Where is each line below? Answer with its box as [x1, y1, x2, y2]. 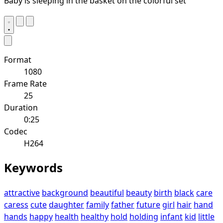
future [136, 199, 160, 211]
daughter [49, 199, 84, 211]
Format [4, 54, 31, 65]
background [42, 187, 88, 199]
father [111, 199, 134, 211]
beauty [126, 187, 152, 199]
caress [4, 199, 28, 211]
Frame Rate [4, 78, 47, 89]
